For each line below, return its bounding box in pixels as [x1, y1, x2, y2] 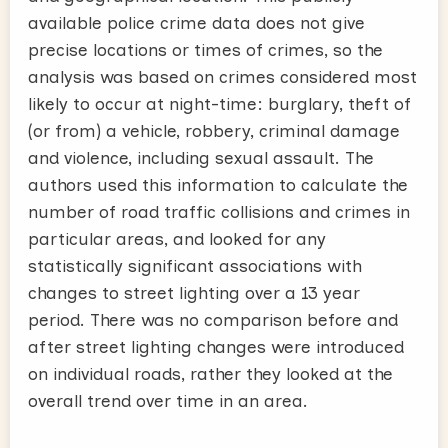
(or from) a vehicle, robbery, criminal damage [28, 120, 400, 141]
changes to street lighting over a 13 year [28, 282, 360, 303]
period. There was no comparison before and [28, 309, 398, 330]
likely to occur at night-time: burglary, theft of [28, 93, 411, 114]
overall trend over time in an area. [28, 390, 308, 411]
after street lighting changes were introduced [28, 336, 404, 357]
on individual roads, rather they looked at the [28, 363, 393, 384]
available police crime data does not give [28, 12, 365, 33]
